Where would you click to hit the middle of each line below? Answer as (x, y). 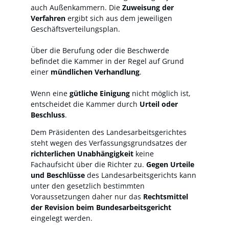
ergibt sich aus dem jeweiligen (119, 18)
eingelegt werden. (62, 218)
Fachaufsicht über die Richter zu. (88, 164)
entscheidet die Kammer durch (85, 104)
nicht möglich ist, (160, 94)
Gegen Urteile (170, 164)
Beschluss (48, 115)
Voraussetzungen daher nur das (87, 196)
